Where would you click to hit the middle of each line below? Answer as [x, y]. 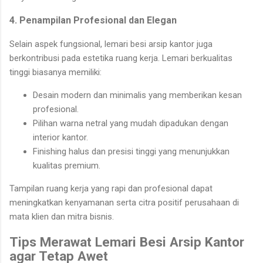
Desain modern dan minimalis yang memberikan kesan [137, 95]
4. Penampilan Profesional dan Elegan [93, 20]
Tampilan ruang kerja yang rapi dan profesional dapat [111, 188]
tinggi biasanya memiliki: [55, 72]
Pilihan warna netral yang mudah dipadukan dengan [131, 123]
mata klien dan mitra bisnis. [62, 216]
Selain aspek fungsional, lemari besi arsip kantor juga [111, 44]
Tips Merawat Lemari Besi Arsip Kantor [127, 242]
